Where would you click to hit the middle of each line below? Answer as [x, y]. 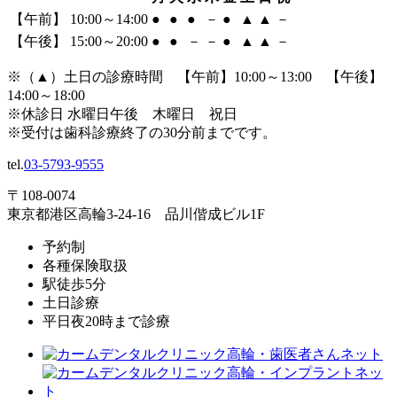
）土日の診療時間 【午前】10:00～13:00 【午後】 [216, 76]
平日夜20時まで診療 [106, 321]
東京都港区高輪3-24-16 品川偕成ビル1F [136, 214]
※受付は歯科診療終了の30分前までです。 [142, 132]
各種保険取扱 [85, 265]
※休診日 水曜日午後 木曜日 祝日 [122, 113]
